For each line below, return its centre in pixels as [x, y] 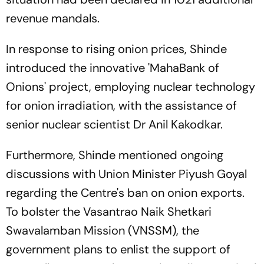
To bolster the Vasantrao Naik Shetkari [109, 212]
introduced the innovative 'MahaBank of [113, 68]
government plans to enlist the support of [118, 249]
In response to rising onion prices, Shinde [116, 49]
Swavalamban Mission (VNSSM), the [103, 230]
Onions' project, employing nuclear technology [131, 87]
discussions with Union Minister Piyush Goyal [126, 174]
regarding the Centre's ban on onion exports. [125, 193]
